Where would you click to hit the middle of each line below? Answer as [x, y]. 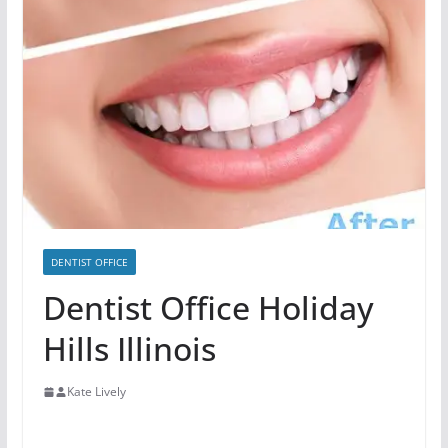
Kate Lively [96, 392]
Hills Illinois [129, 349]
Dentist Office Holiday [208, 308]
